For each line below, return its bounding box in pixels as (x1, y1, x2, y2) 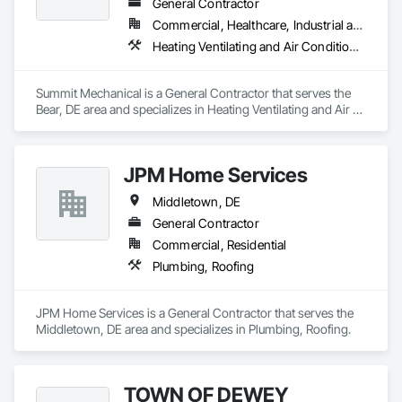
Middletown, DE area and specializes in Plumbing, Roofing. (36, 321, 351, 336)
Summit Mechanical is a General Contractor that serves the (36, 85, 351, 100)
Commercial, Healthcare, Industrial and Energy (353, 17, 363, 32)
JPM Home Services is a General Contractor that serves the (36, 305, 354, 320)
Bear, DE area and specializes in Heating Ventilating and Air (36, 101, 350, 117)
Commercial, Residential (153, 237, 287, 252)
